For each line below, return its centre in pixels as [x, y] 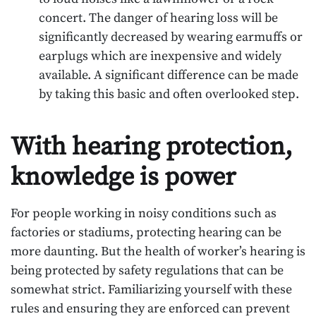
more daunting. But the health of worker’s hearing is [158, 251]
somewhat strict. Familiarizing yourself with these [151, 289]
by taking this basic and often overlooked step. [169, 94]
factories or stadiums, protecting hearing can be [146, 232]
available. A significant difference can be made [169, 75]
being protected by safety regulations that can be [147, 270]
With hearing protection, [152, 147]
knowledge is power [123, 177]
